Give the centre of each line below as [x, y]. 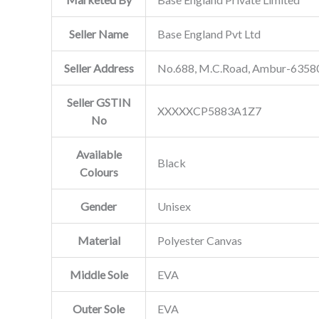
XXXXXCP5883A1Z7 [209, 110]
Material [99, 240]
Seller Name [99, 33]
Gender [99, 206]
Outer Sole [99, 308]
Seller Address [99, 68]
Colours [99, 172]
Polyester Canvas [200, 240]
